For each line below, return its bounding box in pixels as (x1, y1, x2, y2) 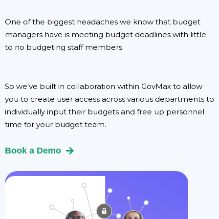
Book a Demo (5, 146, 61, 156)
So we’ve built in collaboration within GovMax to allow (5, 82, 202, 91)
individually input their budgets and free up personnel (5, 107, 204, 117)
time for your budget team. (5, 120, 106, 130)
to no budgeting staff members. (5, 43, 124, 52)
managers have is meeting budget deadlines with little (5, 30, 206, 40)
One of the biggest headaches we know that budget (5, 17, 200, 27)
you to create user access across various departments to (5, 94, 214, 104)
